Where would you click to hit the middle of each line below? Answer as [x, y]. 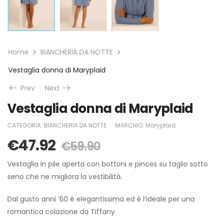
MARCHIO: [130, 125]
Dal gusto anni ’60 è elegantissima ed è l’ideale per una [101, 199]
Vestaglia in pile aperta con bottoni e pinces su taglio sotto [108, 164]
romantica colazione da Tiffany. [62, 211]
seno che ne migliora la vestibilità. [65, 176]
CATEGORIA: [26, 125]
